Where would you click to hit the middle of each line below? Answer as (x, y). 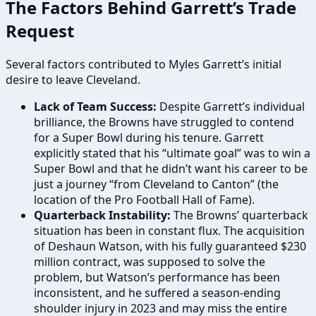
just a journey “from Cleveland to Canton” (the (156, 184)
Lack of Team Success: (95, 106)
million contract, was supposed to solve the (150, 261)
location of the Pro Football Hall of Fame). (144, 199)
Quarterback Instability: (102, 215)
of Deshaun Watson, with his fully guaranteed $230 (170, 246)
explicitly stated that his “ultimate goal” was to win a (172, 153)
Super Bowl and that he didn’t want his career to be (171, 168)
